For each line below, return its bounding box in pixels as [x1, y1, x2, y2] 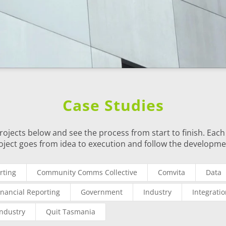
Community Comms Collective [37, 167, 138, 178]
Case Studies [62, 94, 164, 116]
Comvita [158, 167, 186, 178]
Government [81, 187, 123, 197]
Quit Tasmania [46, 207, 96, 217]
